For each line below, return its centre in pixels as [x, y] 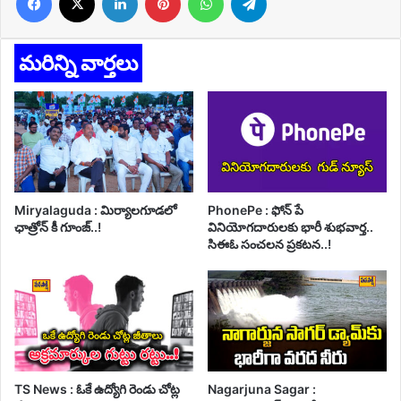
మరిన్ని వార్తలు [78, 64]
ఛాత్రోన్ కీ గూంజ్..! [59, 226]
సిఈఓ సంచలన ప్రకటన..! [269, 243]
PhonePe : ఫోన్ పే [256, 209]
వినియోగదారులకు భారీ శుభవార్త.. [290, 226]
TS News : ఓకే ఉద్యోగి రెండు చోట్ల [97, 388]
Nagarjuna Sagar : [262, 388]
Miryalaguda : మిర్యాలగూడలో [95, 209]
